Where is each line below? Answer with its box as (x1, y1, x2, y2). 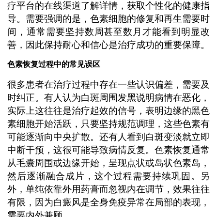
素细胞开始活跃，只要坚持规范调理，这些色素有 (7, 118, 210, 129)
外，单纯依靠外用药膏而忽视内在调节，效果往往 (7, 184, 210, 194)
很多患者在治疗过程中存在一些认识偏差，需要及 (7, 79, 210, 90)
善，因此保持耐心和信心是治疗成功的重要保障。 (7, 39, 210, 50)
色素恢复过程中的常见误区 (7, 60, 100, 69)
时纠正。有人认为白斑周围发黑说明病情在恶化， (7, 92, 210, 103)
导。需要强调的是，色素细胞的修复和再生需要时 (7, 13, 210, 24)
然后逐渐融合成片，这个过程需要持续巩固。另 (7, 170, 210, 181)
